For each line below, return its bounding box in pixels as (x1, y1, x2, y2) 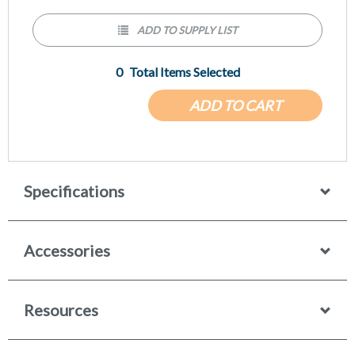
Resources (24, 300, 98, 319)
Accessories (24, 240, 110, 260)
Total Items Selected (128, 63, 240, 79)
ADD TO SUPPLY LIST (136, 23, 238, 36)
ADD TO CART (189, 96, 282, 114)
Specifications (24, 181, 124, 200)
